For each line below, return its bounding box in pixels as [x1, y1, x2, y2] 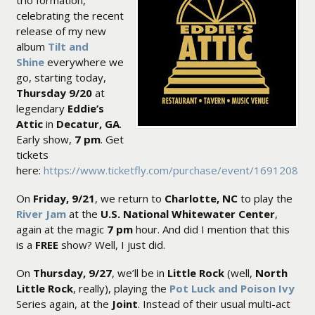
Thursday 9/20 [15, 86, 92, 101]
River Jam [15, 207, 66, 221]
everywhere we [44, 55, 124, 70]
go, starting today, [15, 70, 106, 85]
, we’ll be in [111, 266, 167, 281]
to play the [237, 191, 292, 206]
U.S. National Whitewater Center [100, 207, 275, 221]
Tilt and [47, 39, 89, 54]
